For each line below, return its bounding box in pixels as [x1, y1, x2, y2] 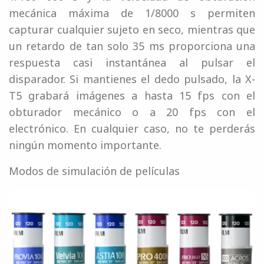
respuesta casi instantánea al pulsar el [9, 55, 255, 70]
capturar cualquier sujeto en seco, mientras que [9, 22, 255, 37]
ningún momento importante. [9, 137, 161, 152]
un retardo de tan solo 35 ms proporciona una [9, 38, 255, 53]
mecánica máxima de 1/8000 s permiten [9, 5, 255, 20]
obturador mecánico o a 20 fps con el [9, 104, 255, 119]
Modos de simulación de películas [9, 163, 180, 178]
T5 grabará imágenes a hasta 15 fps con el [9, 88, 255, 103]
